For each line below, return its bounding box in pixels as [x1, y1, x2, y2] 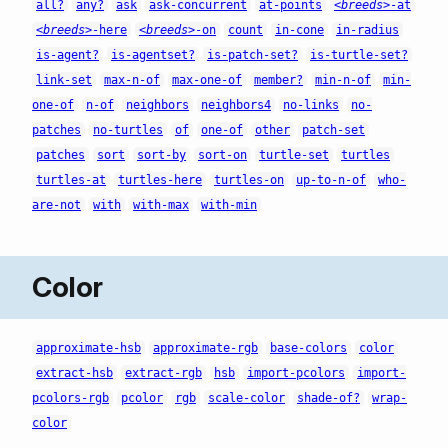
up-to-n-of [296, 172, 366, 187]
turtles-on [214, 172, 284, 187]
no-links [283, 97, 339, 112]
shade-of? [297, 391, 360, 406]
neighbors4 [201, 97, 271, 112]
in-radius [336, 22, 399, 37]
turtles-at [36, 172, 106, 187]
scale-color [208, 391, 285, 406]
